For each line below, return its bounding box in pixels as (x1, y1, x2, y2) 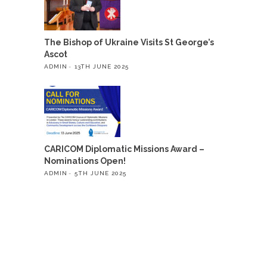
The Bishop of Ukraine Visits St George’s (44, 37, 214, 47)
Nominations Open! (44, 156, 126, 166)
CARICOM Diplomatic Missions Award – (44, 144, 204, 154)
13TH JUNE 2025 (74, 63, 129, 70)
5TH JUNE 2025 (74, 169, 126, 176)
